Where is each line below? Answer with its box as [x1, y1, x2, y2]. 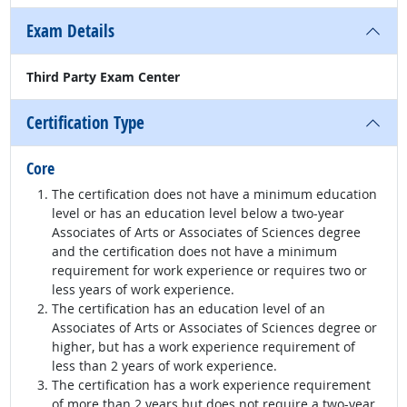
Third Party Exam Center [26, 68, 180, 85]
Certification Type [26, 111, 144, 134]
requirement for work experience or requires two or [52, 262, 367, 279]
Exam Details [26, 19, 114, 43]
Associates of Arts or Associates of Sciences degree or [52, 319, 377, 336]
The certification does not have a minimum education [52, 185, 377, 203]
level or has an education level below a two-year [52, 204, 344, 222]
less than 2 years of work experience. [52, 357, 277, 374]
